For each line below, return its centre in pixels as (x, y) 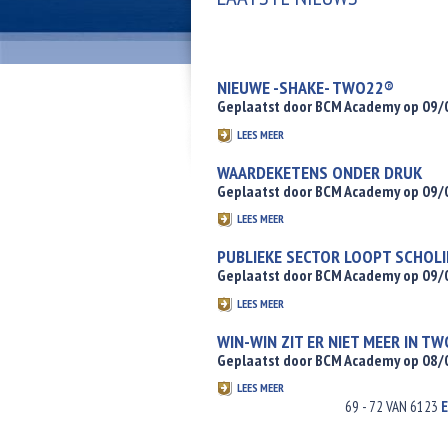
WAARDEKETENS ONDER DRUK (319, 172)
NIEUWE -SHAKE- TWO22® (305, 87)
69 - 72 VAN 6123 (392, 406)
